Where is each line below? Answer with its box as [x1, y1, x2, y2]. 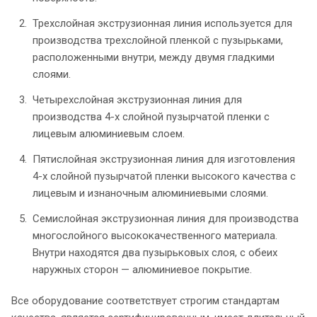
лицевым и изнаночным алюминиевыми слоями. [33, 186, 268, 200]
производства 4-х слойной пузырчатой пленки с [33, 110, 270, 123]
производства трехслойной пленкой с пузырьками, [33, 33, 283, 47]
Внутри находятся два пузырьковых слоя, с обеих [33, 246, 277, 259]
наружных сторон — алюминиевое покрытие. [33, 263, 252, 276]
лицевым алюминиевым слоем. [33, 127, 185, 140]
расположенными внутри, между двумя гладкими [33, 50, 275, 64]
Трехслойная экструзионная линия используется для [33, 16, 292, 30]
